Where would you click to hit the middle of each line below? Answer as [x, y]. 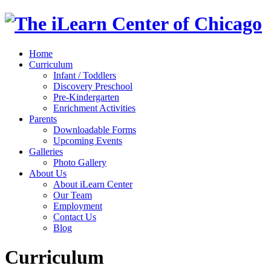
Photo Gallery [80, 162]
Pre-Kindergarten [86, 97]
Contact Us [75, 217]
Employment [78, 206]
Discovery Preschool [93, 86]
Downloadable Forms [95, 129]
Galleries [46, 151]
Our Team [73, 195]
